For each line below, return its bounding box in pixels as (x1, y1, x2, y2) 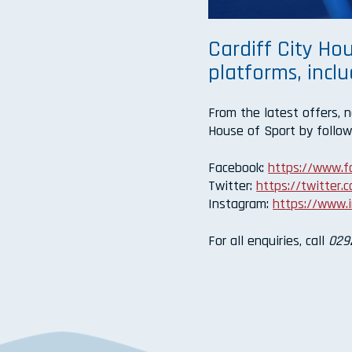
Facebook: (208, 159, 269, 178)
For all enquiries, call (208, 232, 329, 251)
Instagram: (208, 195, 273, 214)
